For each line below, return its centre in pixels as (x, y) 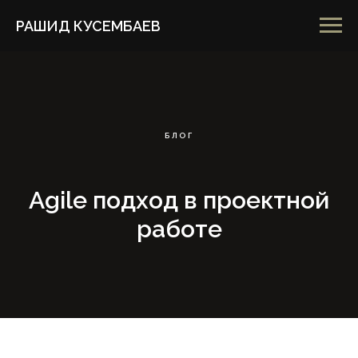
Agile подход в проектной (179, 200)
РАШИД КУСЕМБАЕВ (88, 26)
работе (179, 229)
